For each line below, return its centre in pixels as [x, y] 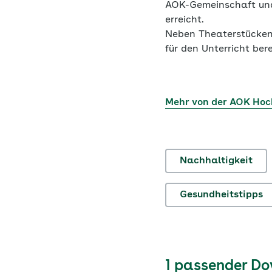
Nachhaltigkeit [216, 161]
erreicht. [186, 20]
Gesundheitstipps [221, 195]
